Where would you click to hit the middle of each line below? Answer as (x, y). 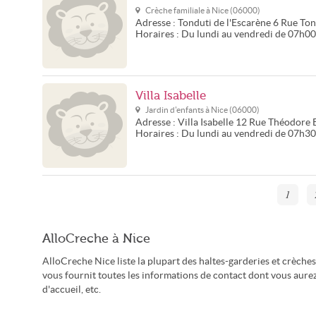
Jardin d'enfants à (178, 110)
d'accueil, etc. (72, 290)
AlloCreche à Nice (96, 238)
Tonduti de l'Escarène (224, 23)
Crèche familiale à (178, 10)
